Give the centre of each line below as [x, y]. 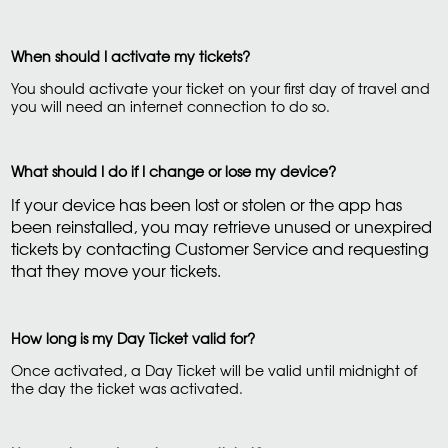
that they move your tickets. [115, 271]
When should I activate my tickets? [130, 55]
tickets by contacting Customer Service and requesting [219, 249]
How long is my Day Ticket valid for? [132, 338]
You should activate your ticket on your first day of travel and [220, 88]
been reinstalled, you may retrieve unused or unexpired [221, 227]
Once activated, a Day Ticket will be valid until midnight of [213, 370]
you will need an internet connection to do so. [170, 106]
